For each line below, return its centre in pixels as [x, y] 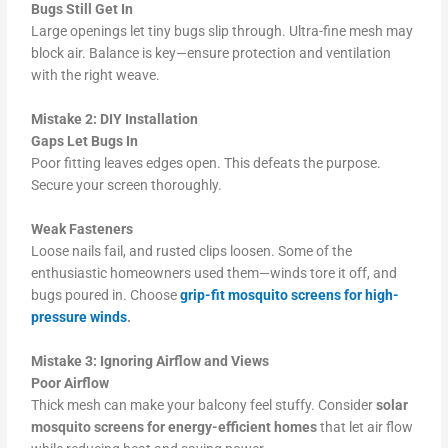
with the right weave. [96, 75]
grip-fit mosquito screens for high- [288, 294]
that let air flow [365, 426]
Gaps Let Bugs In [89, 140]
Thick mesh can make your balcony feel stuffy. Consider [204, 404]
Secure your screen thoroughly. [127, 184]
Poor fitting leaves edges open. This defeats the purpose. [206, 162]
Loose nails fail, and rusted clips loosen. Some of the [192, 250]
